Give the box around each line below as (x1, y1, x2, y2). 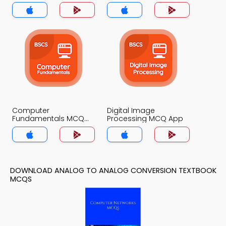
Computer (12, 105, 49, 116)
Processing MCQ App (107, 114, 183, 124)
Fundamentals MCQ (12, 114, 84, 124)
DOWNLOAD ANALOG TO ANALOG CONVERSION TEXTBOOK (10, 165, 216, 176)
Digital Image (107, 105, 155, 116)
